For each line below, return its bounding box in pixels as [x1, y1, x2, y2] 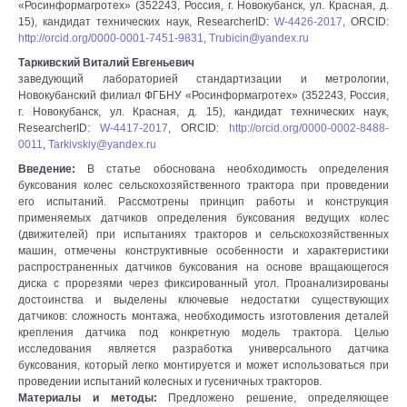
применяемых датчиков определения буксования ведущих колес [18, 212, 389, 224]
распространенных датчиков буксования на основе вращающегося [18, 261, 389, 273]
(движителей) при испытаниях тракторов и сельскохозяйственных [18, 228, 389, 241]
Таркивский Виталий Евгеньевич [18, 56, 194, 69]
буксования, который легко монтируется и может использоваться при [18, 359, 389, 372]
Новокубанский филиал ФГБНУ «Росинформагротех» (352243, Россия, [18, 89, 389, 102]
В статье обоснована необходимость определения [75, 163, 389, 175]
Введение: [18, 163, 75, 175]
